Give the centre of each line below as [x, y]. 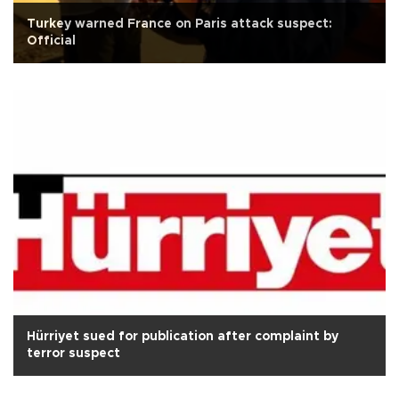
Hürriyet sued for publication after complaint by [183, 337]
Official [51, 41]
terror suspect [73, 354]
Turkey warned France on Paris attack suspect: [179, 24]
